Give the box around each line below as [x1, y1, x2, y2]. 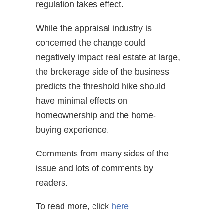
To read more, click [36, 201, 111, 211]
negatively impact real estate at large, [36, 52, 180, 62]
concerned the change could [36, 37, 145, 47]
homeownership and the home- [36, 110, 156, 120]
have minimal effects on [36, 95, 127, 106]
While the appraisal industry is [36, 23, 152, 33]
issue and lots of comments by [36, 163, 153, 173]
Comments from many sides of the [36, 148, 169, 158]
